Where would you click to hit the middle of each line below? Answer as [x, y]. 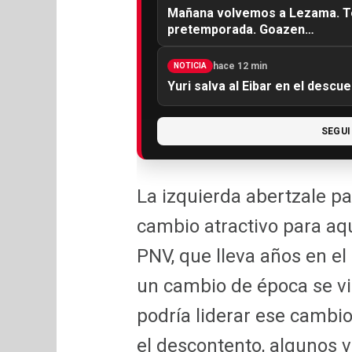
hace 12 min [240, 66]
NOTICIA [190, 65]
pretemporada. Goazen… [241, 30]
